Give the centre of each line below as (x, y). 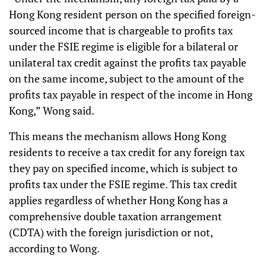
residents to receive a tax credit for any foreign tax (127, 152)
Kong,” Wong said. (52, 110)
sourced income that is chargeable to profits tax (121, 30)
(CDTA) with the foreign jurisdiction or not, (111, 232)
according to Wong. (55, 248)
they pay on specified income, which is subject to (123, 168)
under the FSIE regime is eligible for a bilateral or (123, 46)
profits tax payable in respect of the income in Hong (131, 94)
